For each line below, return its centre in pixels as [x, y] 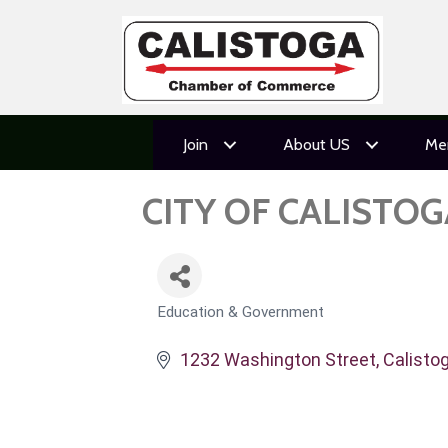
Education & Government [240, 312]
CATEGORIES [198, 322]
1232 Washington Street [277, 359]
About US [316, 144]
